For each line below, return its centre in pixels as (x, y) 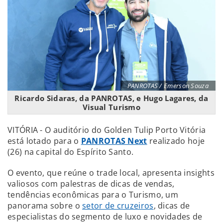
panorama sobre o (45, 205)
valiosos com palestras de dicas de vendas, (91, 183)
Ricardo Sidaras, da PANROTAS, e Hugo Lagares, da (111, 98)
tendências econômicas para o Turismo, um (93, 194)
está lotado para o (44, 141)
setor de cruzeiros (118, 205)
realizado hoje (176, 141)
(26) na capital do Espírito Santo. (71, 152)
